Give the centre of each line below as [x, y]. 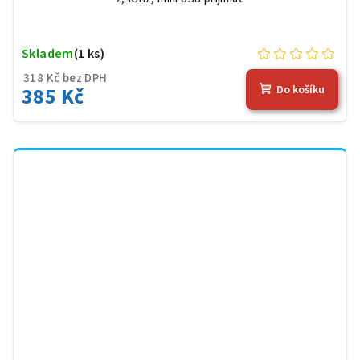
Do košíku [301, 90]
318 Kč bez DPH [65, 78]
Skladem [48, 53]
